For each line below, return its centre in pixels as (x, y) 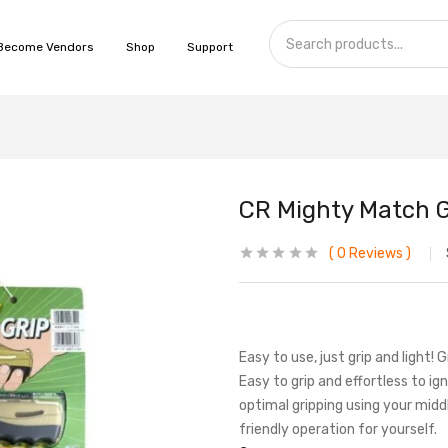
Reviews (374, 253)
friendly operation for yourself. (338, 429)
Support (210, 47)
